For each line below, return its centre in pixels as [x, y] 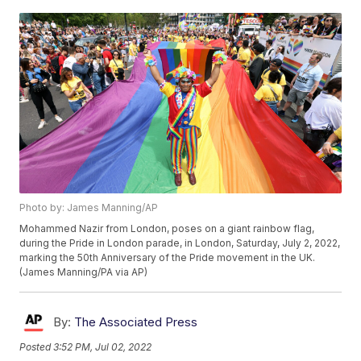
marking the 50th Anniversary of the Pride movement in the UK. [168, 258]
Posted [37, 347]
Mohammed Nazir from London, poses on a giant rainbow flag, [167, 229]
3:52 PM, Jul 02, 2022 [103, 347]
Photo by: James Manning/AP [89, 208]
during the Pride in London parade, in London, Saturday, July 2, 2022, [180, 243]
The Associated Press [136, 322]
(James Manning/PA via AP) [84, 272]
